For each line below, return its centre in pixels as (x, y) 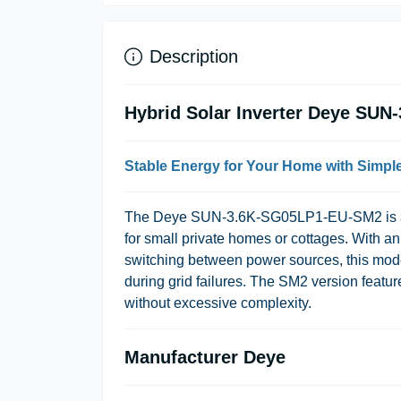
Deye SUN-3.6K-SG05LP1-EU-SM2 (268, 217)
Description (194, 56)
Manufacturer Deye (205, 357)
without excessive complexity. (218, 303)
